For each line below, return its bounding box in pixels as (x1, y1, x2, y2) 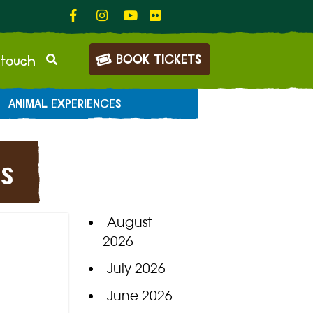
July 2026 (106, 260, 166, 277)
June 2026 (106, 287, 173, 305)
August (106, 214, 152, 231)
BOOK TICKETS (117, 54, 201, 67)
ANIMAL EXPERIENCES (8, 99, 122, 110)
